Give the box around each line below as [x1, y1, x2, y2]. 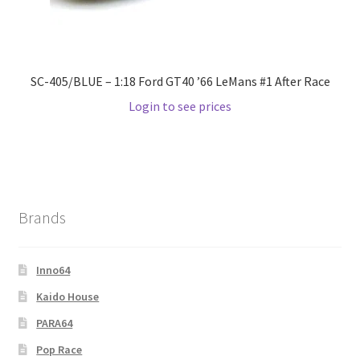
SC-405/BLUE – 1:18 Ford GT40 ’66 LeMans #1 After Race [30, 73, 330, 90]
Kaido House [36, 289, 100, 305]
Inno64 [36, 263, 71, 278]
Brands [18, 207, 66, 227]
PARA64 [36, 316, 73, 331]
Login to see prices [129, 98, 231, 115]
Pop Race [36, 342, 83, 358]
